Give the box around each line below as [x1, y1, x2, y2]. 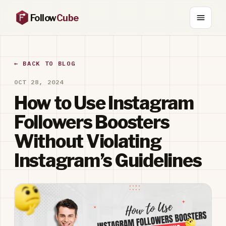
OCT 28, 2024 [14, 78, 64, 86]
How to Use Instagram [14, 92, 194, 114]
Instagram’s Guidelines [14, 149, 202, 172]
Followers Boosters [14, 111, 169, 133]
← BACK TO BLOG [14, 60, 76, 67]
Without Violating [14, 130, 161, 152]
